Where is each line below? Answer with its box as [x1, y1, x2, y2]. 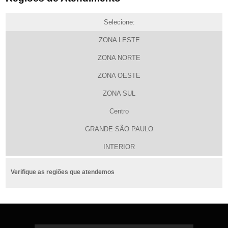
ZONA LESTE [98, 36, 140, 44]
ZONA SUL [103, 90, 135, 98]
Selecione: [103, 18, 135, 26]
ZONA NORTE [98, 54, 140, 62]
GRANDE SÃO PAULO [85, 125, 153, 133]
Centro [109, 107, 129, 116]
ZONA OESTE [98, 72, 140, 80]
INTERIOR [103, 143, 135, 151]
